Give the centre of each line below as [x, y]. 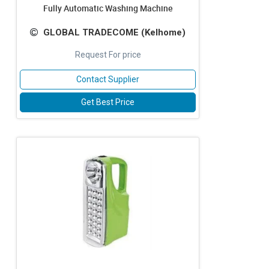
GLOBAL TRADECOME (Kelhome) [114, 32]
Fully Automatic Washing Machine [108, 8]
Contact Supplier [108, 79]
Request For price [108, 55]
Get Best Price [108, 102]
